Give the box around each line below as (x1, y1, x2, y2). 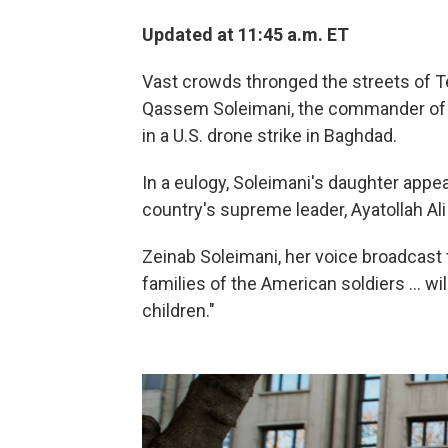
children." (142, 300, 215, 322)
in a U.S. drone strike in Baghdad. (142, 125, 397, 147)
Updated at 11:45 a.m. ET (142, 24, 349, 46)
